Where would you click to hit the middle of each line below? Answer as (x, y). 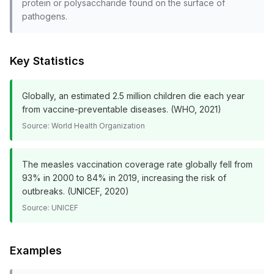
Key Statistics (47, 61)
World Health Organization (98, 126)
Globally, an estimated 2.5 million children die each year (133, 96)
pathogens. (45, 16)
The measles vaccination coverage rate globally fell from (137, 164)
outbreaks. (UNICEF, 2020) (76, 191)
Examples (36, 250)
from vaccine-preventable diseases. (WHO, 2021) (122, 109)
